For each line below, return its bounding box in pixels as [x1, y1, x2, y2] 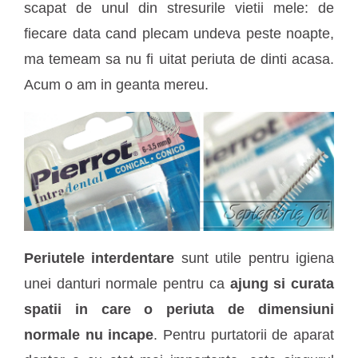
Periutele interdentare [24, 249, 175, 266]
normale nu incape [24, 326, 154, 343]
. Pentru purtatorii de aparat [153, 326, 335, 343]
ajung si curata [229, 275, 335, 292]
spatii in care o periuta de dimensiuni [24, 300, 334, 317]
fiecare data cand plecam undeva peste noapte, [24, 25, 334, 42]
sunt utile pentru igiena [174, 249, 335, 266]
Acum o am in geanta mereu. [24, 76, 209, 93]
